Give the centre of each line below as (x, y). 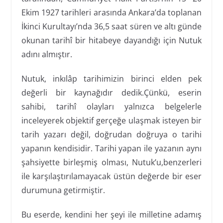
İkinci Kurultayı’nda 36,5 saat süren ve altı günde (111, 26)
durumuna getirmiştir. (63, 190)
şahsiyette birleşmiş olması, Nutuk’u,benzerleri (111, 162)
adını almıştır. (47, 54)
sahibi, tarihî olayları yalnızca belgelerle (111, 106)
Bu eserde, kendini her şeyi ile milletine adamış (111, 214)
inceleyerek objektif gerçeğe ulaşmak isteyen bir (111, 120)
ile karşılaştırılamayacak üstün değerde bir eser (111, 176)
